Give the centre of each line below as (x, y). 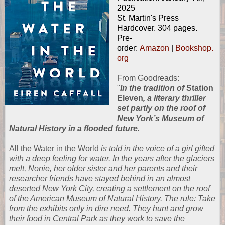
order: (128, 48)
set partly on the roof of (161, 108)
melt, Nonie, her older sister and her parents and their (103, 169)
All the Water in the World (54, 149)
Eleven (130, 98)
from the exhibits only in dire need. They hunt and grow (106, 209)
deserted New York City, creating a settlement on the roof (109, 189)
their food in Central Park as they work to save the (97, 219)
